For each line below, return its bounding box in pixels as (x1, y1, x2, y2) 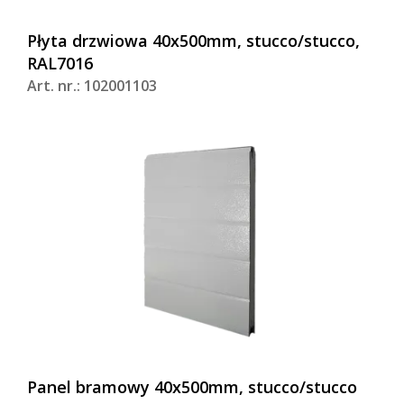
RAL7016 (27, 52, 93, 75)
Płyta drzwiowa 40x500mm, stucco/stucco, (27, 30, 360, 52)
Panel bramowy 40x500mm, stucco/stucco (27, 376, 357, 399)
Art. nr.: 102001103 (27, 76, 157, 96)
